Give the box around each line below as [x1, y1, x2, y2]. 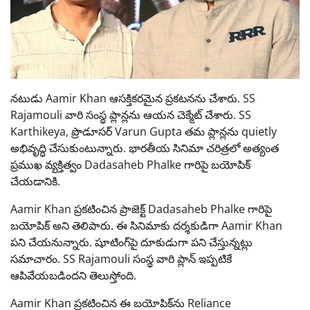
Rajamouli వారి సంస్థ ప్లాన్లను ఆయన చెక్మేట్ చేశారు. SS [10, 107, 251, 123]
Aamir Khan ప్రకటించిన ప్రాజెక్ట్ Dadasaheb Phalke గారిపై [10, 201, 272, 217]
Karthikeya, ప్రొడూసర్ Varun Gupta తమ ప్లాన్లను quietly [10, 124, 277, 140]
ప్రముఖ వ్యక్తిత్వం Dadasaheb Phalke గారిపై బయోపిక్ [10, 157, 250, 173]
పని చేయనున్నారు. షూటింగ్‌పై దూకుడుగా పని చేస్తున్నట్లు [10, 235, 253, 250]
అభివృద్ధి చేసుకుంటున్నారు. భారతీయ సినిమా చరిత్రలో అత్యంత [10, 140, 279, 156]
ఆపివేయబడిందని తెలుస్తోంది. [10, 268, 136, 284]
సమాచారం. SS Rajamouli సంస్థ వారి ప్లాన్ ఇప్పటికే [10, 251, 232, 267]
